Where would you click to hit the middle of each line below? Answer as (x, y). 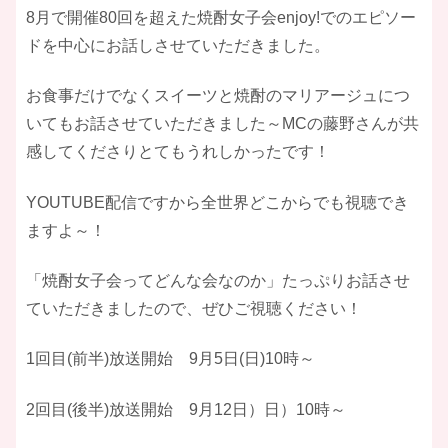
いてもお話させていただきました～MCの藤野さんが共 (222, 124)
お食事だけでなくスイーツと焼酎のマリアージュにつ (218, 96)
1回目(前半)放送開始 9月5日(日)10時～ (170, 359)
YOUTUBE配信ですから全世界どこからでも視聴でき (217, 202)
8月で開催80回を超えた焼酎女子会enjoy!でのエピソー (221, 17)
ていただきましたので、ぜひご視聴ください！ (194, 308)
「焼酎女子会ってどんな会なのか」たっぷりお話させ (218, 280)
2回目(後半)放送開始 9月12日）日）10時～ (186, 409)
